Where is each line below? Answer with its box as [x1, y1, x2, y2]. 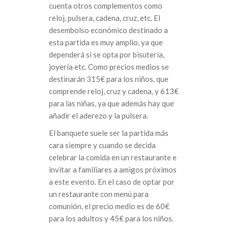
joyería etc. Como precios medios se [49, 62, 169, 72]
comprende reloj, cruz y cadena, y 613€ [49, 87, 179, 96]
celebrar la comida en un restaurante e [49, 153, 177, 162]
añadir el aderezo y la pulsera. [49, 111, 148, 121]
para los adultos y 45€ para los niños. [49, 214, 174, 223]
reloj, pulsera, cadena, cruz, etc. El [49, 13, 160, 23]
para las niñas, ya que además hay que [49, 99, 174, 108]
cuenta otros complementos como [49, 1, 162, 11]
